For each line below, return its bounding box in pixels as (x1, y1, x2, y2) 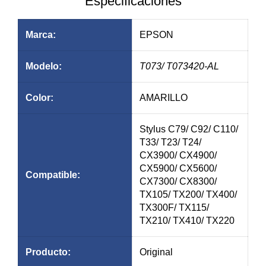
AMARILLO (140, 92, 188, 103)
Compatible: (26, 169, 83, 180)
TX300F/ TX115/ (140, 202, 209, 213)
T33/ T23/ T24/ (140, 137, 201, 147)
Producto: (26, 246, 73, 257)
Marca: (26, 29, 56, 40)
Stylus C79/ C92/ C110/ (140, 123, 238, 134)
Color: (26, 92, 53, 103)
